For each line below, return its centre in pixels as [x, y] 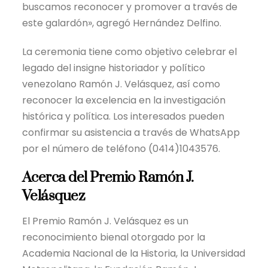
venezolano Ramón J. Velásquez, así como [121, 84]
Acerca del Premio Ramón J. [108, 178]
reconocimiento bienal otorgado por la [114, 237]
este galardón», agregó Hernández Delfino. [122, 23]
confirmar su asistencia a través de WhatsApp [131, 132]
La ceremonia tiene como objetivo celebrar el [130, 51]
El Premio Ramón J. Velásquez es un [106, 221]
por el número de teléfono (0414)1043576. [121, 148]
